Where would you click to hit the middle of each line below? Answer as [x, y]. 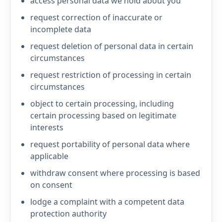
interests [47, 127]
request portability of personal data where [110, 144]
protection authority [68, 214]
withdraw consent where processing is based [115, 173]
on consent [51, 185]
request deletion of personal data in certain [112, 46]
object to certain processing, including [102, 104]
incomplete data [61, 29]
